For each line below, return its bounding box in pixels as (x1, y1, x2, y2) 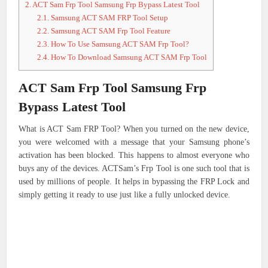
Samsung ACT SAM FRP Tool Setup (49, 13, 169, 23)
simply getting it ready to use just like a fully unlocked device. (19, 190, 231, 200)
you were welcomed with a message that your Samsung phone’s (19, 138, 249, 147)
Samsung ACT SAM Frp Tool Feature (49, 26, 171, 36)
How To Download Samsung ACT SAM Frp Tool (49, 53, 208, 62)
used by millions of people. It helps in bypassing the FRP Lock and (19, 177, 249, 187)
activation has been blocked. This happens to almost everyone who (19, 151, 249, 160)
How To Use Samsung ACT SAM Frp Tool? (49, 39, 190, 49)
